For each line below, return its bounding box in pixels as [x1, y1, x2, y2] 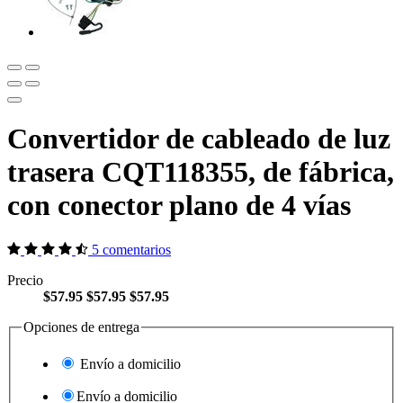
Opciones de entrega [23, 318, 139, 335]
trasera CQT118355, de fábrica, [7, 156, 394, 189]
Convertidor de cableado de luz [7, 122, 390, 156]
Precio [7, 272, 43, 288]
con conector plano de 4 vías [7, 189, 351, 222]
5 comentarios [92, 241, 171, 257]
